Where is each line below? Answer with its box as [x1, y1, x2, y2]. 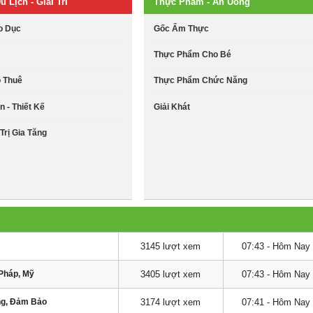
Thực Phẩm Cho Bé [153, 49, 231, 59]
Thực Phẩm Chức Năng [153, 75, 247, 86]
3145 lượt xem [140, 241, 201, 252]
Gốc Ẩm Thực [153, 23, 209, 34]
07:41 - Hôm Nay [241, 297, 310, 307]
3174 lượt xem [140, 297, 201, 307]
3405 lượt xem [140, 269, 201, 279]
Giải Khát [153, 101, 190, 112]
